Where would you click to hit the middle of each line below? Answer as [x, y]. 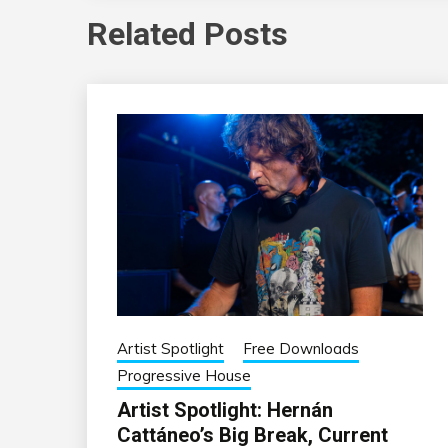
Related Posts [187, 33]
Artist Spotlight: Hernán [225, 410]
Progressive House [184, 376]
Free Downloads [301, 349]
